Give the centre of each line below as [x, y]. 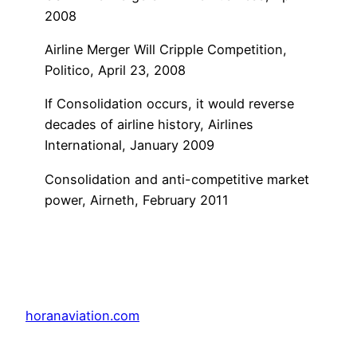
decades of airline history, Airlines [149, 125]
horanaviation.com [82, 315]
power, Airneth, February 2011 [139, 200]
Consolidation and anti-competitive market [177, 179]
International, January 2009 [129, 145]
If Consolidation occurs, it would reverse [169, 104]
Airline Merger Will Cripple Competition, [166, 50]
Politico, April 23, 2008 [115, 71]
